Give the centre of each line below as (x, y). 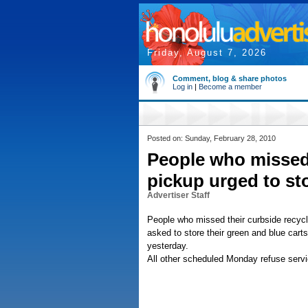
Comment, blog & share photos (230, 78)
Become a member (230, 87)
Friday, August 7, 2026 (207, 53)
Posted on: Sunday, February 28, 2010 (211, 138)
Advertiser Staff (178, 195)
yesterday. (168, 246)
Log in (183, 87)
